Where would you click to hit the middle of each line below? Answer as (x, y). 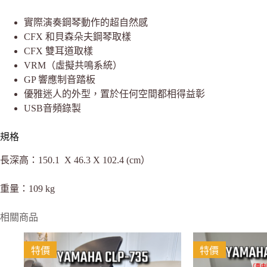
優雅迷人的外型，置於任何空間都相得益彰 (114, 94)
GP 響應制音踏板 (60, 80)
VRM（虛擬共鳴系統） (73, 66)
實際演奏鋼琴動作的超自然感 (86, 23)
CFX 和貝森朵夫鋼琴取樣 (77, 37)
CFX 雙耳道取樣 (58, 51)
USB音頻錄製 (52, 108)
